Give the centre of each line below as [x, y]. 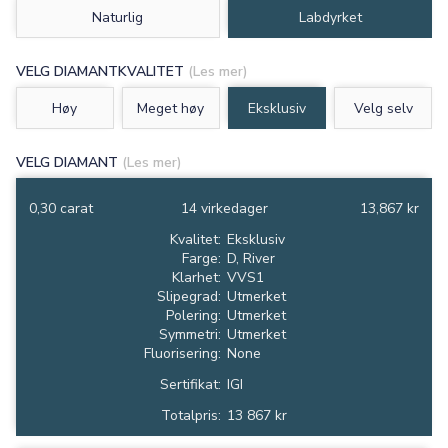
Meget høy [171, 108]
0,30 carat [61, 209]
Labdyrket [330, 17]
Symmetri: [190, 335]
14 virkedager [224, 209]
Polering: [193, 316]
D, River [251, 259]
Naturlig [118, 17]
